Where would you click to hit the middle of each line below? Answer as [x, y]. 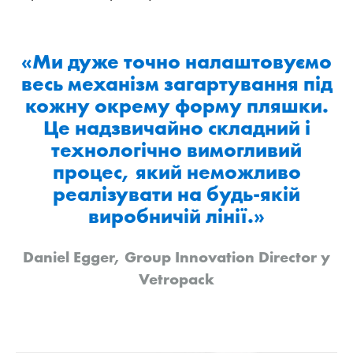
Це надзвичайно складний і [176, 127]
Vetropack [176, 279]
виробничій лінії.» [176, 216]
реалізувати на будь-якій [176, 193]
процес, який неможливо [176, 171]
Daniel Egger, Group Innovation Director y [176, 256]
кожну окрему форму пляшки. [176, 105]
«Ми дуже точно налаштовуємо [176, 61]
